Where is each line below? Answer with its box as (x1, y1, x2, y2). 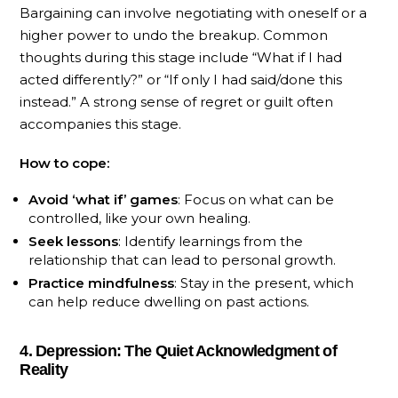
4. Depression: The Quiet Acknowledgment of (20, 342, 337, 361)
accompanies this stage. (20, 115, 182, 132)
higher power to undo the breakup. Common (20, 26, 329, 44)
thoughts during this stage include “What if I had (20, 48, 343, 66)
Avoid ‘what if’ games (28, 191, 179, 209)
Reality (20, 361, 68, 379)
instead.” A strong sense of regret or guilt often (20, 92, 334, 110)
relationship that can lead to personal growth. (28, 251, 337, 269)
